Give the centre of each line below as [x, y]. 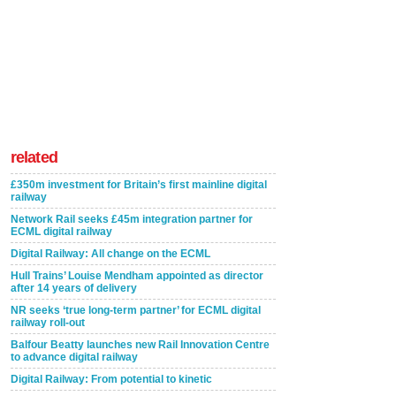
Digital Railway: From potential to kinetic [111, 380]
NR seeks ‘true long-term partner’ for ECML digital [136, 311]
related [34, 158]
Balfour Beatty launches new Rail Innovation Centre [140, 345]
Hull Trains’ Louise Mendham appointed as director [137, 276]
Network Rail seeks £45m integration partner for [132, 220]
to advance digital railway [74, 358]
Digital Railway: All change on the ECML [110, 254]
